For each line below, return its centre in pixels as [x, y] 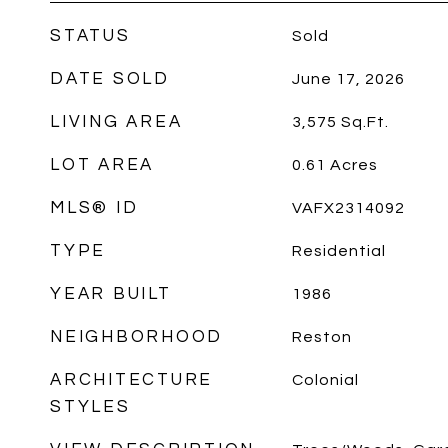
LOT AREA [102, 165]
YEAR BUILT [111, 294]
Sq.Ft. [364, 122]
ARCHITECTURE [131, 380]
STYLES [90, 407]
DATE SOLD [110, 79]
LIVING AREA [116, 122]
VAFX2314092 [348, 208]
